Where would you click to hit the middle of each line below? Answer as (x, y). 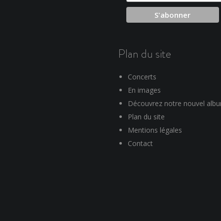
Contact (140, 144)
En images (144, 90)
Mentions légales (155, 130)
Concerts (142, 77)
